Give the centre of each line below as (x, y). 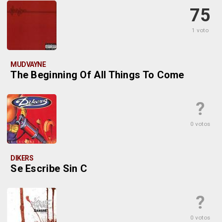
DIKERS (22, 158)
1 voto (200, 30)
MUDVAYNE (28, 64)
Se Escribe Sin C (49, 168)
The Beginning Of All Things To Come (97, 75)
